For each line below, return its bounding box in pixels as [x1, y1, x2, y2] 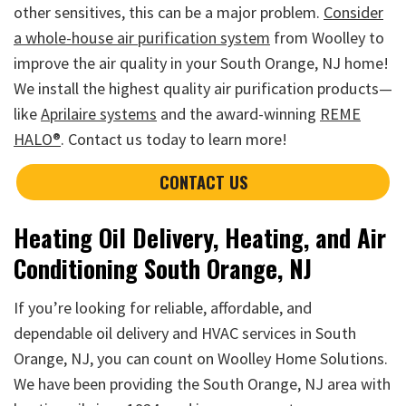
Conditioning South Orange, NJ [14, 250, 312, 287]
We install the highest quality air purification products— [14, 78, 392, 100]
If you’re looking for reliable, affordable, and [14, 296, 312, 318]
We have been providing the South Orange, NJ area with [14, 372, 391, 394]
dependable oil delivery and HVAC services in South [14, 322, 356, 343]
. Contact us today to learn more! [61, 129, 287, 150]
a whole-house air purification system [14, 27, 270, 49]
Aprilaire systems [41, 103, 157, 125]
